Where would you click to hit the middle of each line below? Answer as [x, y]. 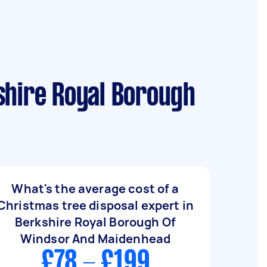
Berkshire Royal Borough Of [95, 222]
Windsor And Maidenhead [95, 239]
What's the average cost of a [95, 189]
